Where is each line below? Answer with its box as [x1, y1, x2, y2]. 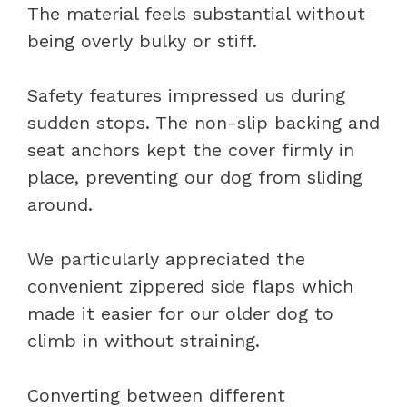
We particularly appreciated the [27, 247, 305, 270]
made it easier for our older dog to [27, 302, 333, 324]
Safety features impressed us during [27, 84, 345, 106]
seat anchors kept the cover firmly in [27, 138, 354, 161]
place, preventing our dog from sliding [27, 165, 362, 188]
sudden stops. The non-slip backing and [27, 111, 380, 134]
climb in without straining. [27, 329, 260, 352]
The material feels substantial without [27, 2, 365, 25]
